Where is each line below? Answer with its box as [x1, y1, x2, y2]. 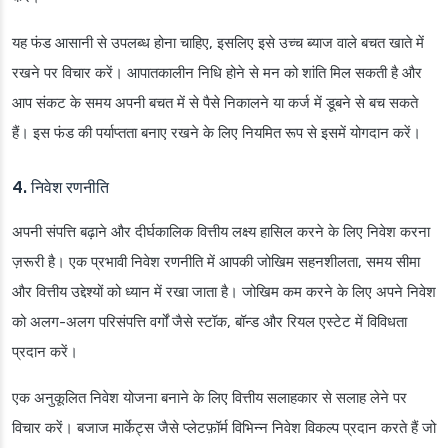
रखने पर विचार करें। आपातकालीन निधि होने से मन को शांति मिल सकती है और [12, 64, 422, 83]
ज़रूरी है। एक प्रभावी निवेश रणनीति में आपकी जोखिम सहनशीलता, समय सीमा [12, 253, 420, 272]
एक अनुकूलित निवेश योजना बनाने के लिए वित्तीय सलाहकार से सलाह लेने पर [12, 389, 407, 408]
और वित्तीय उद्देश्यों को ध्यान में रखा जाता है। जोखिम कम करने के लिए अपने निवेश [12, 283, 436, 302]
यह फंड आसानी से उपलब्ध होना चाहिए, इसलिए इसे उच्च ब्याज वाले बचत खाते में [12, 34, 424, 53]
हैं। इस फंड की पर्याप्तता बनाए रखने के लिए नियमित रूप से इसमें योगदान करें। [12, 124, 421, 143]
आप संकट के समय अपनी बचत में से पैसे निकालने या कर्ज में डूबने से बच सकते [12, 94, 418, 113]
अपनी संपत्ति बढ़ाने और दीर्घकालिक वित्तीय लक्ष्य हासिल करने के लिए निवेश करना [12, 223, 430, 242]
